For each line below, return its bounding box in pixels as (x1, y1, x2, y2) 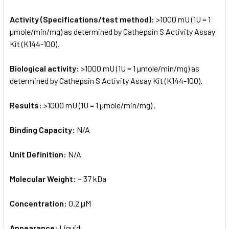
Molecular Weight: (10, 173, 78, 184)
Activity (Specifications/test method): (10, 14, 156, 24)
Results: (10, 100, 43, 110)
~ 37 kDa (78, 173, 106, 184)
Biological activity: (10, 63, 81, 73)
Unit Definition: (10, 149, 68, 159)
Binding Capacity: (10, 124, 77, 134)
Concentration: (10, 198, 68, 208)
